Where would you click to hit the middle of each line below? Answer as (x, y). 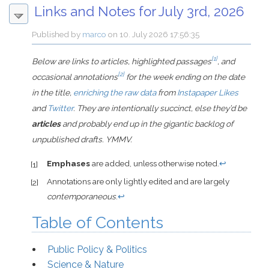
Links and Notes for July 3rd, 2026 (139, 12)
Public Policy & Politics (97, 250)
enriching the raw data (115, 93)
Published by (57, 35)
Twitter (61, 108)
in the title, (53, 93)
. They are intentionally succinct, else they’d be (160, 108)
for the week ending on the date (185, 77)
